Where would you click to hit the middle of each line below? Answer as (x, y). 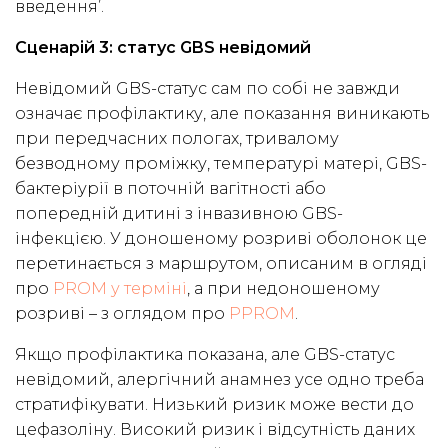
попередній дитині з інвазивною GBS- (179, 214)
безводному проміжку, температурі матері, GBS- (221, 164)
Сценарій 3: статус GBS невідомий (163, 48)
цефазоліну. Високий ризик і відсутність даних (215, 430)
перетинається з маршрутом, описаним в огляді (221, 264)
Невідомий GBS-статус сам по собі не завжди (207, 89)
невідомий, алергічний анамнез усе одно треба (219, 380)
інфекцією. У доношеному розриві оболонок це (221, 239)
